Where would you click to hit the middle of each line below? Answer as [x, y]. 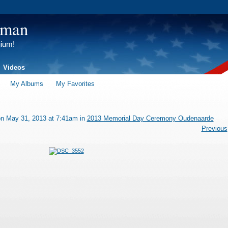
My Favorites [75, 83]
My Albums [27, 83]
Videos [14, 67]
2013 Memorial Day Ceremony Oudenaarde [150, 118]
